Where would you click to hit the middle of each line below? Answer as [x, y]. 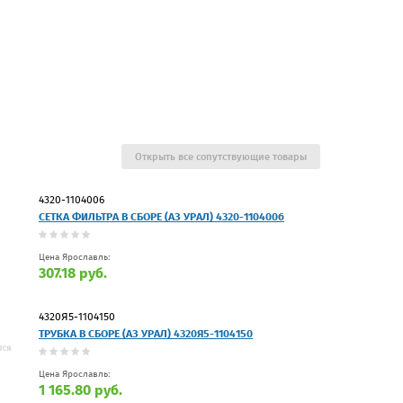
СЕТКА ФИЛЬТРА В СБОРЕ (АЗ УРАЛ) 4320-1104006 [161, 216]
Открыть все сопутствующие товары [221, 157]
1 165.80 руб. [81, 390]
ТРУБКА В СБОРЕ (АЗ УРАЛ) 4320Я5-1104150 [146, 333]
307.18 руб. [73, 273]
